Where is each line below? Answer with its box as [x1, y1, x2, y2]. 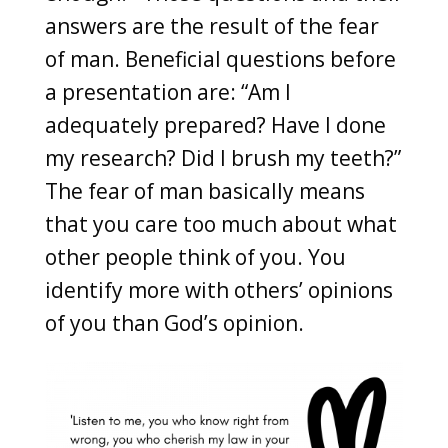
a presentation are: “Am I [44, 77, 291, 106]
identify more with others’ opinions [44, 275, 393, 304]
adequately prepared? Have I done [44, 110, 386, 139]
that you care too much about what [44, 209, 397, 238]
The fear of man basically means [44, 176, 365, 205]
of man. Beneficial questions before [44, 44, 396, 73]
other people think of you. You [44, 242, 346, 271]
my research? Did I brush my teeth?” [44, 143, 401, 172]
